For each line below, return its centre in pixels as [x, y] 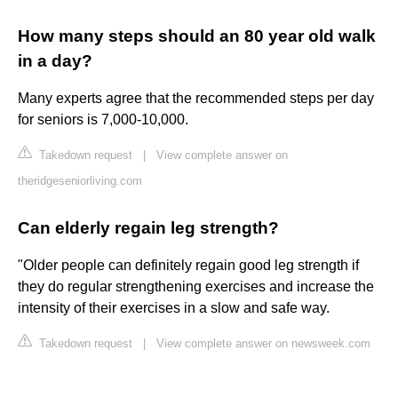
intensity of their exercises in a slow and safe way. [174, 308]
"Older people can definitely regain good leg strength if [188, 266]
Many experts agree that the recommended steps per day [196, 99]
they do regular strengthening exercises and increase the [196, 287]
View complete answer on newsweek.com [263, 344]
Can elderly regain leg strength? [148, 228]
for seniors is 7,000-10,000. [103, 120]
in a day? [55, 61]
